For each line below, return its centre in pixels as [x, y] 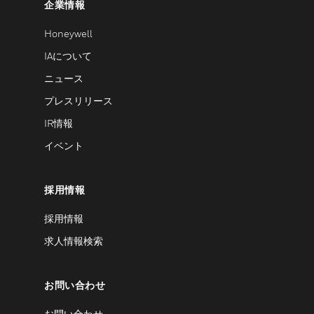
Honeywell [68, 33]
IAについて [68, 56]
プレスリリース [78, 101]
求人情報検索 [74, 241]
